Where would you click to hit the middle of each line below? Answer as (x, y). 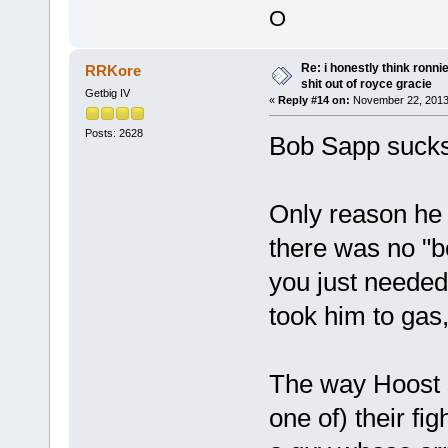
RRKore (113, 70)
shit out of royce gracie (366, 84)
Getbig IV (107, 92)
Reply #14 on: (313, 100)
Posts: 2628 (113, 133)
